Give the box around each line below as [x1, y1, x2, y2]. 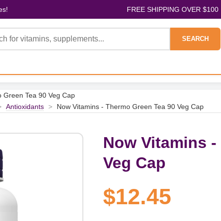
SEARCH [182, 35, 209, 42]
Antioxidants [6, 103, 44, 110]
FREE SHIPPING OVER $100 [126, 5, 219, 13]
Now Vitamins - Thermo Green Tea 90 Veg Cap [57, 103, 204, 110]
